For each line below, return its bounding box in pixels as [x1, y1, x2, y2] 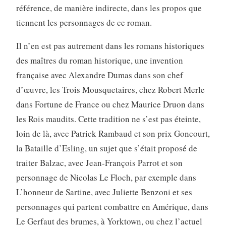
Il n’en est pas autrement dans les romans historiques [16, 39, 204, 51]
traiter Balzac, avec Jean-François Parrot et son [16, 156, 183, 168]
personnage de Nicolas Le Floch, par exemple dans [16, 171, 196, 183]
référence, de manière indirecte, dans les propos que [16, 2, 202, 14]
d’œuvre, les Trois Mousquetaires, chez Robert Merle [16, 83, 205, 95]
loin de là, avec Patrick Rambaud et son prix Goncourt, [16, 127, 210, 139]
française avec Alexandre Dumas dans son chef [16, 69, 183, 81]
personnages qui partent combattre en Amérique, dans [16, 200, 208, 212]
